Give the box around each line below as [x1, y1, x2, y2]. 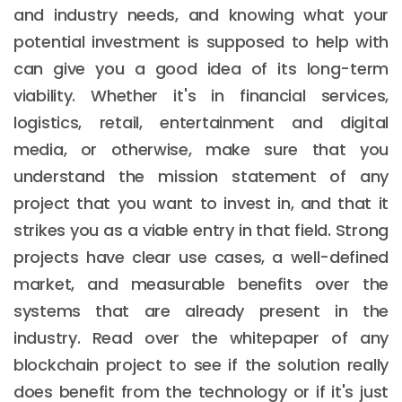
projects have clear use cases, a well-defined [13, 245, 389, 268]
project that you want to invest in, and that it [13, 191, 389, 214]
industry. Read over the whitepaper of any [13, 326, 389, 349]
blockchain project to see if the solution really [13, 353, 389, 376]
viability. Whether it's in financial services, [13, 83, 389, 107]
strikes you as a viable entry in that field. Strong [13, 218, 389, 241]
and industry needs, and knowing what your [13, 3, 389, 26]
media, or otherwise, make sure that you [13, 137, 389, 161]
